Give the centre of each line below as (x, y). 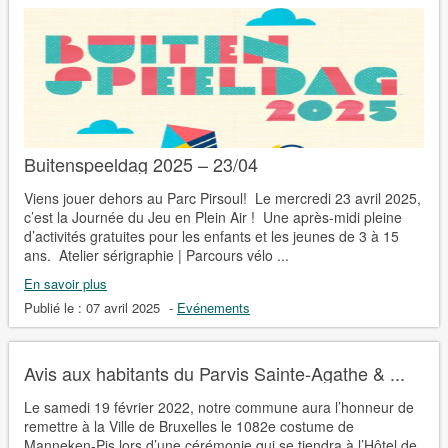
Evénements (213, 307)
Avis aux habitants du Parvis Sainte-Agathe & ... (214, 372)
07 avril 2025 (122, 307)
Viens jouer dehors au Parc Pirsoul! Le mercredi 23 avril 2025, (222, 197)
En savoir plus (65, 283)
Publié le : (54, 307)
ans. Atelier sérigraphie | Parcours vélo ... (156, 254)
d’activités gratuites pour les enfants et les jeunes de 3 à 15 (211, 235)
